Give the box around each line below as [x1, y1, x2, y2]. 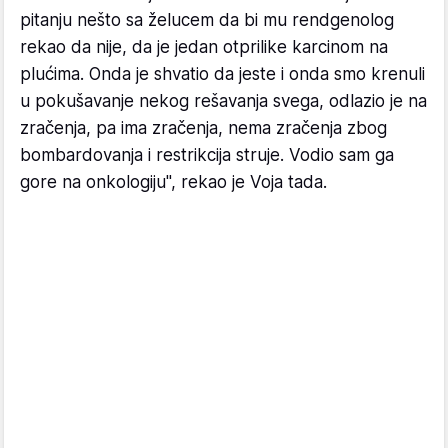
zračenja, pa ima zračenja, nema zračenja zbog [20, 118, 387, 139]
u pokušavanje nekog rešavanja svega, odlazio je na [20, 91, 427, 112]
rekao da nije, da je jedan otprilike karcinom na [20, 37, 388, 58]
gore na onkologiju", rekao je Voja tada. [20, 172, 327, 193]
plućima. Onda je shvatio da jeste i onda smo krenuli [20, 64, 425, 85]
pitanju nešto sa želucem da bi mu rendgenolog [20, 10, 394, 31]
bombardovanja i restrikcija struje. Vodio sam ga [20, 145, 394, 166]
